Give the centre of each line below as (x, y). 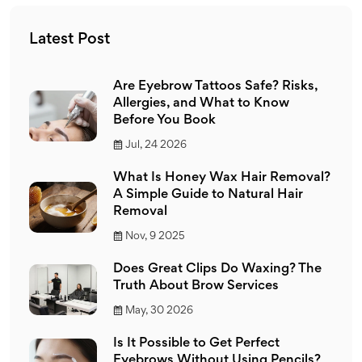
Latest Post (69, 39)
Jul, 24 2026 (156, 145)
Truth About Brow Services (196, 286)
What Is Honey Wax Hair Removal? (222, 178)
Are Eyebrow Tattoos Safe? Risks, (215, 86)
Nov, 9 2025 (155, 236)
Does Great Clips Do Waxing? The (217, 269)
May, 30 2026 (159, 311)
